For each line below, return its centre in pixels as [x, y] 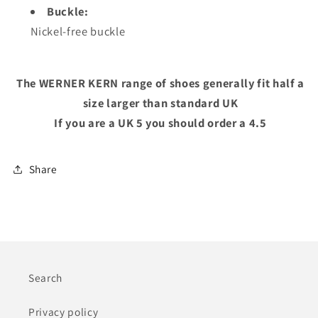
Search [45, 278]
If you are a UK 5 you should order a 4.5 [160, 122]
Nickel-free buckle [78, 32]
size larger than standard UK [160, 103]
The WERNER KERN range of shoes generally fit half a [160, 83]
